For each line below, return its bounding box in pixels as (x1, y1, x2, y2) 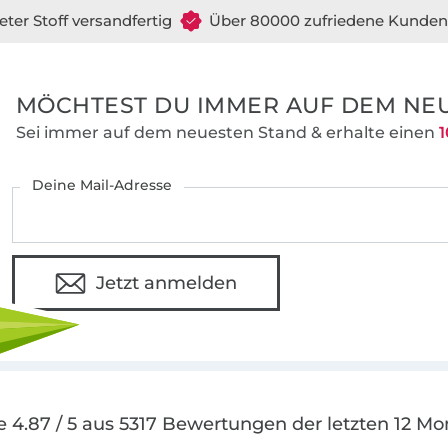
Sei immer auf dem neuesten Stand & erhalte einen (15, 123, 439, 143)
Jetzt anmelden (96, 272, 238, 295)
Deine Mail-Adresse (32, 176, 173, 195)
